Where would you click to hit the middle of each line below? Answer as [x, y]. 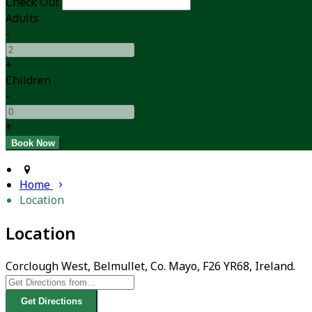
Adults [22, 18]
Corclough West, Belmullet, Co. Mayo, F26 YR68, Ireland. [150, 266]
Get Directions [52, 302]
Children [28, 80]
